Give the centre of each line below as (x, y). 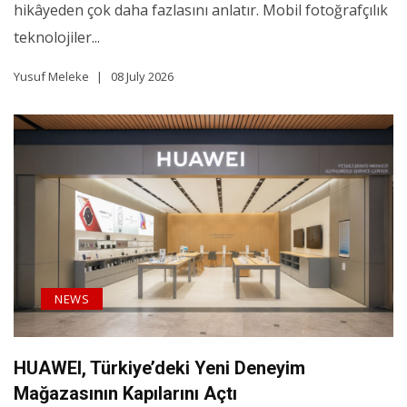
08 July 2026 (142, 76)
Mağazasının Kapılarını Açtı (125, 394)
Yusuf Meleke (51, 76)
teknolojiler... (57, 37)
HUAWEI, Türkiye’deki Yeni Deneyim (159, 368)
